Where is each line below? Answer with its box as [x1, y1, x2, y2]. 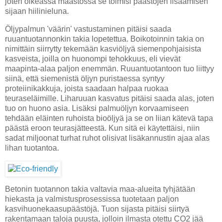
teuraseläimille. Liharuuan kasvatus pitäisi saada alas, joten [5, 94, 214, 103]
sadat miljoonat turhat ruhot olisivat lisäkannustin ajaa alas [5, 133, 210, 142]
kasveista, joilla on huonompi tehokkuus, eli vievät [5, 54, 180, 63]
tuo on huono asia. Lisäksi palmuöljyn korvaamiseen [5, 104, 189, 112]
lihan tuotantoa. [5, 143, 59, 152]
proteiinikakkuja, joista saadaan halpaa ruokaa [5, 84, 168, 93]
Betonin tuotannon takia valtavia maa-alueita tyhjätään [5, 185, 195, 194]
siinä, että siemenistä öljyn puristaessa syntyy [5, 74, 165, 83]
